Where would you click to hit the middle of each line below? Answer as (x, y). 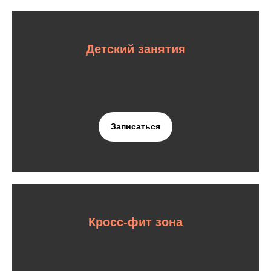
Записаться (135, 127)
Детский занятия (135, 49)
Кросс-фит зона (135, 222)
